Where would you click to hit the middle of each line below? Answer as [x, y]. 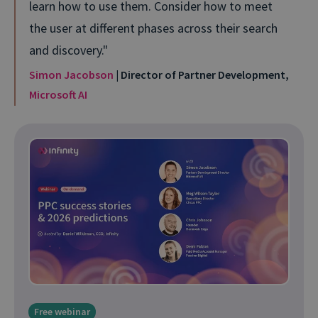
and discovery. [66, 50]
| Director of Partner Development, [201, 74]
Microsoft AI [58, 94]
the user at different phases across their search [153, 28]
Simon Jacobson [71, 74]
